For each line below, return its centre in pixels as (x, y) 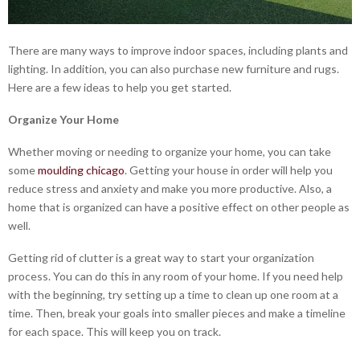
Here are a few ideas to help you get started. (120, 87)
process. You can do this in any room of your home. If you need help (176, 276)
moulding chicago (81, 170)
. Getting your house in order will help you (229, 170)
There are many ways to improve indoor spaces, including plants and (178, 50)
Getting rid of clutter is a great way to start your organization (161, 257)
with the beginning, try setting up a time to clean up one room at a (173, 294)
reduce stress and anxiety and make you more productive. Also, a (170, 188)
